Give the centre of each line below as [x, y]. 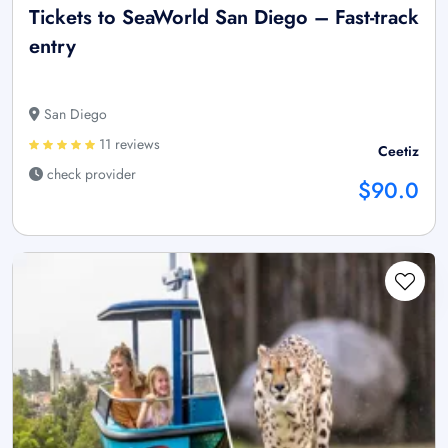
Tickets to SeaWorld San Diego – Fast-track [224, 18]
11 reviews [127, 144]
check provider [89, 174]
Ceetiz [398, 151]
